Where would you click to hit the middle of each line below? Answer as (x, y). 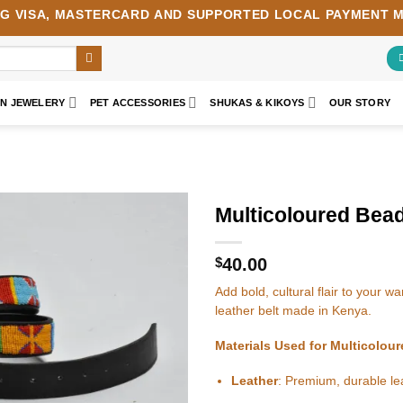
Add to (157, 245)
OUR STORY (360, 103)
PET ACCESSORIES (137, 103)
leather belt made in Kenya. (293, 311)
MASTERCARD (102, 14)
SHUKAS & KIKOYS (257, 103)
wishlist (157, 259)
